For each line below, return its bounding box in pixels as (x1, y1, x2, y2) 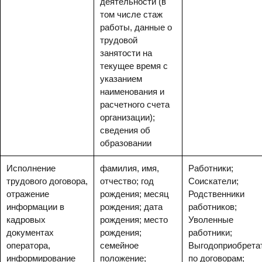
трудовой (100, 35, 137, 45)
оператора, (6, 240, 50, 250)
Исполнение (6, 163, 56, 173)
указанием (100, 74, 142, 84)
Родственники (188, 189, 244, 199)
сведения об (100, 125, 150, 135)
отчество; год (100, 176, 154, 186)
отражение (6, 189, 49, 199)
